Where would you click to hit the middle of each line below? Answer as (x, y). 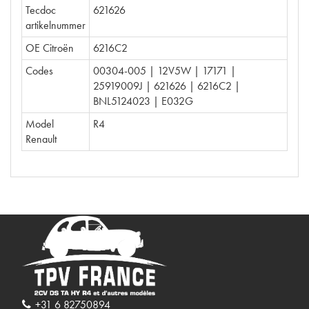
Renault (41, 139)
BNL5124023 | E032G (143, 101)
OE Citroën (50, 48)
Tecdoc (41, 10)
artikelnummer (56, 25)
